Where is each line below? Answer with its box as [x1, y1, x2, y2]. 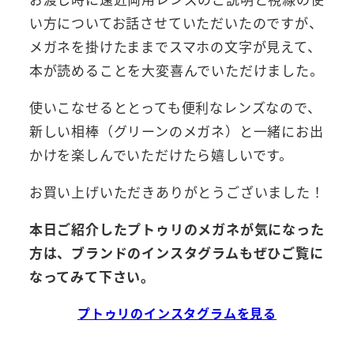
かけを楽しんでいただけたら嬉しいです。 [28, 144, 293, 164]
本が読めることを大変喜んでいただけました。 [28, 59, 324, 80]
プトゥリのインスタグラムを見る [77, 303, 277, 322]
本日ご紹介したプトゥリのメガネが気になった [28, 218, 325, 239]
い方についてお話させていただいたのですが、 [28, 12, 323, 32]
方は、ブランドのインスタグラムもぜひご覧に [28, 242, 324, 262]
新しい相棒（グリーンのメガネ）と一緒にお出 [28, 120, 324, 141]
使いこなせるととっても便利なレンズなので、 [28, 96, 322, 117]
